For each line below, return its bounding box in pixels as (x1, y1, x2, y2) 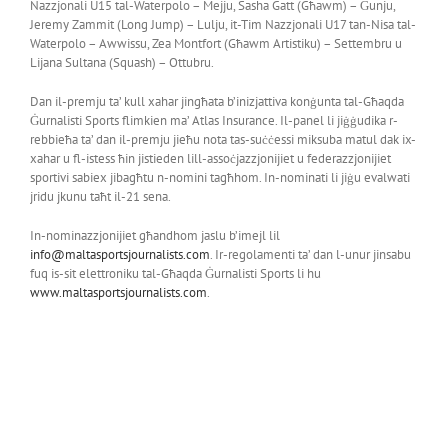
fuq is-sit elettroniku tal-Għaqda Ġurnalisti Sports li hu (29, 264, 321, 282)
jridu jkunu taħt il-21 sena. (29, 187, 171, 205)
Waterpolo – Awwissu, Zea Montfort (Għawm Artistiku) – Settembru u (29, 34, 402, 52)
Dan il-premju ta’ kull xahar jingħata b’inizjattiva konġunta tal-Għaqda (29, 92, 404, 110)
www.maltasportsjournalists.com (29, 283, 207, 301)
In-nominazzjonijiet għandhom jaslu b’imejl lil (29, 226, 280, 244)
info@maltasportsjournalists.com (29, 245, 210, 263)
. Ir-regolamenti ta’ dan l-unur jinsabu (209, 245, 411, 263)
